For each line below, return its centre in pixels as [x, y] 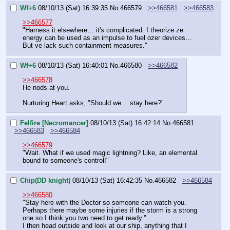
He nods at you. [46, 88]
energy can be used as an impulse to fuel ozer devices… [107, 38]
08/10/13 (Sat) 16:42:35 [107, 180]
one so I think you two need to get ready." [84, 218]
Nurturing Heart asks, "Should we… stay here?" [93, 103]
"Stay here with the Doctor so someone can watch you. [104, 203]
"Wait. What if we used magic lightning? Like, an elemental [110, 153]
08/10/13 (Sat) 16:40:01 [73, 65]
